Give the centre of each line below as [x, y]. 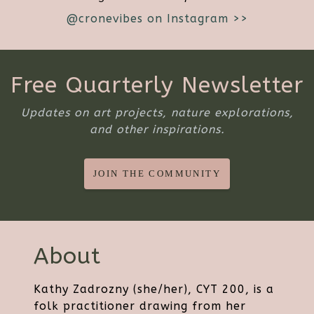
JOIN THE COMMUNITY [157, 173]
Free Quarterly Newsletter [157, 85]
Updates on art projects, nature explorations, [157, 112]
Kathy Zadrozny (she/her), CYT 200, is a [154, 289]
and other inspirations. [157, 129]
